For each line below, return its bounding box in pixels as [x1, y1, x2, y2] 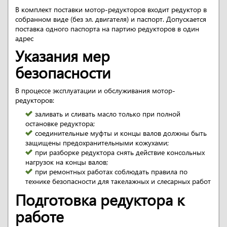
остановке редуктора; [25, 119, 95, 128]
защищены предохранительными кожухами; [25, 138, 169, 147]
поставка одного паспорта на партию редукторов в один [15, 24, 199, 33]
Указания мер [15, 45, 110, 66]
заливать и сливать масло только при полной [35, 109, 180, 119]
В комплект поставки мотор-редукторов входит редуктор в [15, 5, 207, 14]
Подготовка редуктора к [15, 189, 184, 210]
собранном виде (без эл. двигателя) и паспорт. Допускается [15, 14, 206, 24]
